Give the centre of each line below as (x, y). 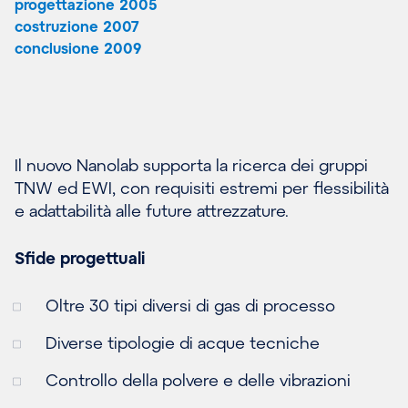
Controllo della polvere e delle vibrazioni (198, 379)
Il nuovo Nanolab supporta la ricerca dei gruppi (191, 164)
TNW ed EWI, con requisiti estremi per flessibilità (202, 187)
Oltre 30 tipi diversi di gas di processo (190, 305)
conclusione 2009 (78, 47)
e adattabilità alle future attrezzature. (152, 210)
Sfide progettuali (80, 257)
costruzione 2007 (77, 25)
